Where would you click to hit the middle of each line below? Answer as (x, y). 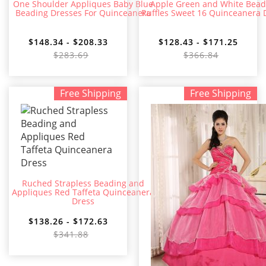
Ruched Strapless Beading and (83, 183)
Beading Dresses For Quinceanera (83, 13)
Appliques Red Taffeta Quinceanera (83, 192)
